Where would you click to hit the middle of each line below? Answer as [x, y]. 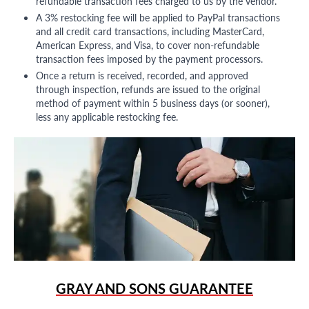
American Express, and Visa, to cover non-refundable [148, 45]
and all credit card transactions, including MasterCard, [150, 31]
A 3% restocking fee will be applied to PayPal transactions [158, 18]
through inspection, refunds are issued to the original [148, 89]
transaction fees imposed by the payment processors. [149, 59]
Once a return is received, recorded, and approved [142, 76]
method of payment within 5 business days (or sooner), [153, 103]
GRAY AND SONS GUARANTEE [154, 289]
